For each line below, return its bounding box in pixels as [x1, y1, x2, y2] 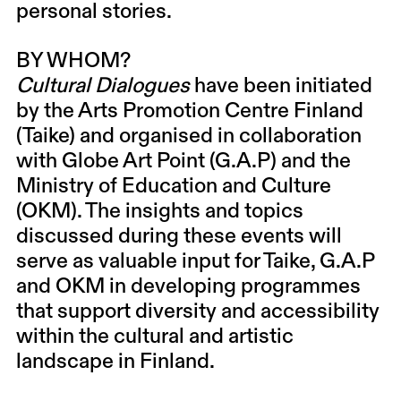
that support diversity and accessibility [15, 302, 380, 322]
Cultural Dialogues [15, 76, 190, 97]
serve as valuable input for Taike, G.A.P [15, 252, 374, 272]
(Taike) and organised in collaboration [15, 126, 362, 147]
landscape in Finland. [15, 352, 218, 372]
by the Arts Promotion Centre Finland [15, 101, 363, 122]
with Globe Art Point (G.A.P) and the [15, 151, 351, 172]
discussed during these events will [15, 226, 342, 247]
